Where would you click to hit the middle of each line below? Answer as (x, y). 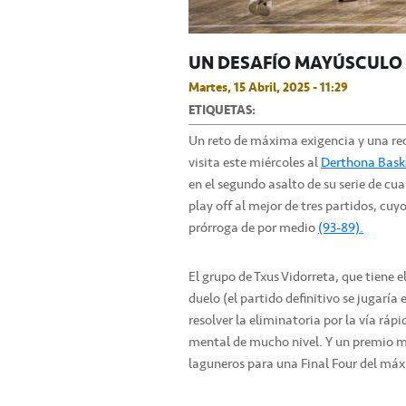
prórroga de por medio (253, 228)
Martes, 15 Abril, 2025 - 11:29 (268, 87)
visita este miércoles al (255, 163)
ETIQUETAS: (222, 110)
